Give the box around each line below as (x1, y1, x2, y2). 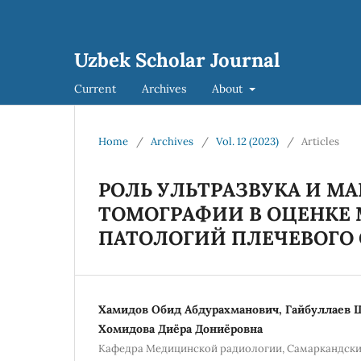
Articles (301, 134, 339, 148)
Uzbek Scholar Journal (74, 48, 280, 73)
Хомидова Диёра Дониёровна (98, 321, 263, 336)
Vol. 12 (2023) (216, 134, 279, 148)
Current (74, 81, 116, 96)
